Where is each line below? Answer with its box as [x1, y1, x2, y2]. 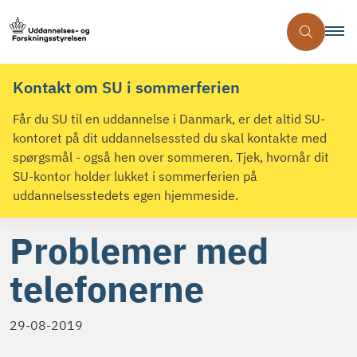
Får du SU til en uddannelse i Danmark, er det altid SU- [13, 111, 325, 127]
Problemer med [10, 227, 269, 274]
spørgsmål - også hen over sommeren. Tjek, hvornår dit [13, 149, 329, 166]
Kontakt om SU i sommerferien [13, 76, 240, 98]
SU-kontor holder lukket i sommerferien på [13, 168, 257, 185]
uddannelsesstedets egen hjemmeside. [13, 187, 238, 204]
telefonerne [10, 265, 204, 312]
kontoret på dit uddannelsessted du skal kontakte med [13, 130, 327, 147]
